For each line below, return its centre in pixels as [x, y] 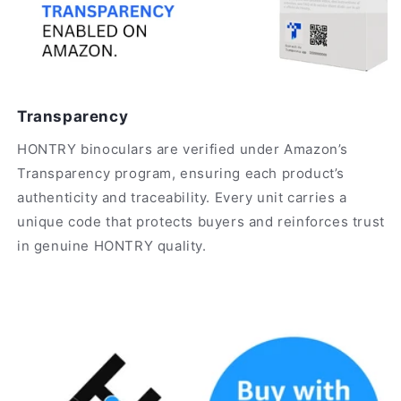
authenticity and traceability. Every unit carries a [182, 197]
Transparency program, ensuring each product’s [181, 173]
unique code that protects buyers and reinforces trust [201, 221]
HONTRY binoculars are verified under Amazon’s [183, 149]
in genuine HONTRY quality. [112, 245]
